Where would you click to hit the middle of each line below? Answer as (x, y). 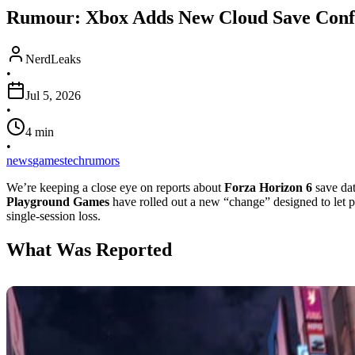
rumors (102, 160)
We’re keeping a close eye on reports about (115, 187)
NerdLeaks (53, 59)
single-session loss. (53, 216)
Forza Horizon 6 (268, 187)
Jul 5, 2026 (53, 95)
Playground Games (58, 201)
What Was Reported (89, 249)
